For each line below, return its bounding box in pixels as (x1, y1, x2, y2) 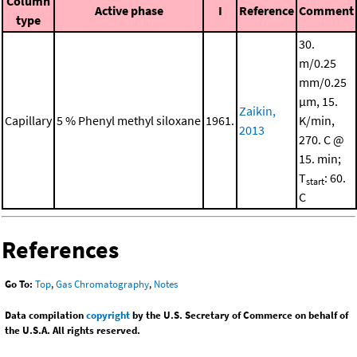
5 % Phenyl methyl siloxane (57, 112, 201, 129)
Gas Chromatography (56, 277, 149, 291)
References (2, 234, 119, 265)
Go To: (5, 277, 33, 291)
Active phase (94, 2, 163, 19)
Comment (299, 2, 354, 19)
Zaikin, (239, 103, 276, 120)
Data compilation (5, 308, 86, 322)
